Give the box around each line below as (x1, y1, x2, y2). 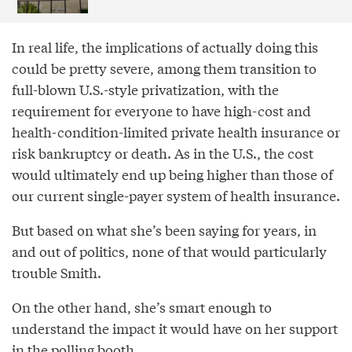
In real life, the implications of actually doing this (12, 37, 318, 57)
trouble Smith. (12, 262, 101, 283)
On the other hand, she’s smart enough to (12, 297, 272, 317)
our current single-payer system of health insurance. (12, 185, 340, 206)
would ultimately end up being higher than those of (12, 164, 333, 185)
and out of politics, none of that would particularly (12, 241, 327, 262)
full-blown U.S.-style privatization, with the (12, 79, 279, 100)
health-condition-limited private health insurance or (12, 122, 340, 142)
